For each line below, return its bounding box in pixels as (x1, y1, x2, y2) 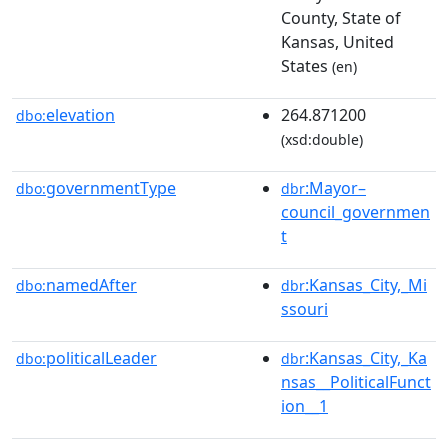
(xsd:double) (281, 129, 363, 149)
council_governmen (281, 200, 430, 223)
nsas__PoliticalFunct (281, 370, 431, 393)
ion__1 (281, 394, 328, 417)
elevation (46, 103, 115, 126)
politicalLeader (46, 346, 157, 369)
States (281, 54, 328, 77)
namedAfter (46, 273, 137, 296)
